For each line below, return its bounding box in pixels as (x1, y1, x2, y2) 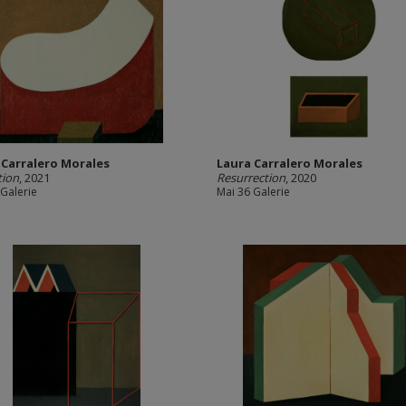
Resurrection (217, 169, 285, 186)
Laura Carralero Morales (217, 155, 362, 171)
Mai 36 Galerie (217, 184, 290, 199)
